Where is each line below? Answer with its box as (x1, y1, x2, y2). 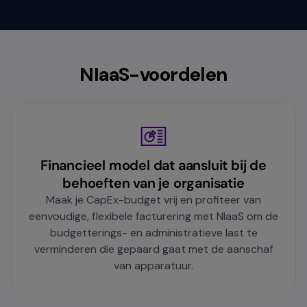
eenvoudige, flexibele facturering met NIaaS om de (29, 209, 278, 224)
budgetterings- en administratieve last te (49, 225, 258, 241)
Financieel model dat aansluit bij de (40, 156, 267, 175)
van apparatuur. (114, 258, 193, 273)
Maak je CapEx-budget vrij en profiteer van (46, 193, 261, 208)
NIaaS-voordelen (79, 62, 228, 88)
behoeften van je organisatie (62, 174, 245, 193)
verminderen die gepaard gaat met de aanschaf (34, 242, 273, 257)
